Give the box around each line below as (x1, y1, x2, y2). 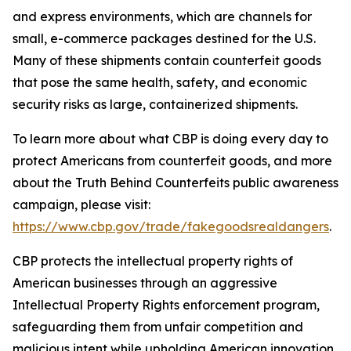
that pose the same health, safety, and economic (13, 74, 307, 90)
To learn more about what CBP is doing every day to (13, 131, 328, 147)
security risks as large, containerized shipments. (13, 96, 298, 112)
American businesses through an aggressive (13, 275, 277, 291)
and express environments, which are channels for (13, 9, 312, 24)
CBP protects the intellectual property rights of (13, 253, 293, 269)
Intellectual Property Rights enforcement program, (13, 297, 320, 313)
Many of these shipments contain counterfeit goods (13, 52, 321, 68)
